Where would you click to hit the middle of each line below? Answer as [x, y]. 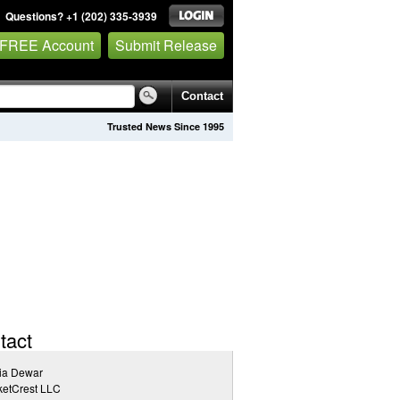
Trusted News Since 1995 [166, 126]
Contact [202, 96]
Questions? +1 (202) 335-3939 [81, 16]
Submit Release [166, 45]
